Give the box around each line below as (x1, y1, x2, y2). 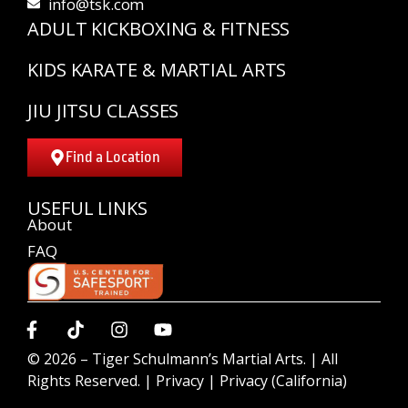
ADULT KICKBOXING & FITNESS (27, 15, 291, 41)
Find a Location (66, 148, 160, 166)
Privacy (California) (219, 370, 347, 391)
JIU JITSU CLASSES (27, 97, 179, 123)
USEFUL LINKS (27, 195, 148, 220)
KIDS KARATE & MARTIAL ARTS (27, 56, 287, 82)
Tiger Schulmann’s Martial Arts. (92, 348, 306, 369)
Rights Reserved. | (27, 370, 156, 391)
